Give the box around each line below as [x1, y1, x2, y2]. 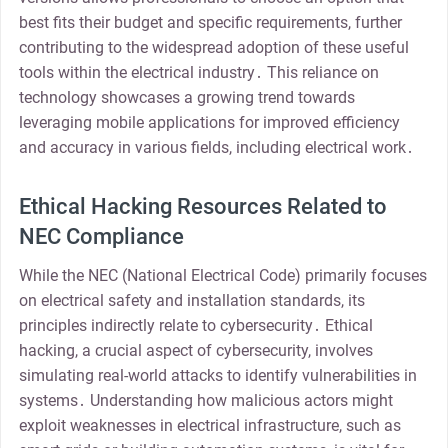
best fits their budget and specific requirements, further [18, 13, 402, 33]
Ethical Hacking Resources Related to [18, 193, 387, 219]
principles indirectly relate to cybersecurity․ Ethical [18, 315, 373, 335]
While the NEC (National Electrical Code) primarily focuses [18, 265, 427, 285]
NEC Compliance [18, 223, 184, 249]
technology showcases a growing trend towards [18, 88, 355, 108]
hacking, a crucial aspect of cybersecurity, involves [18, 340, 373, 360]
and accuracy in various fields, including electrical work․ [18, 138, 414, 158]
